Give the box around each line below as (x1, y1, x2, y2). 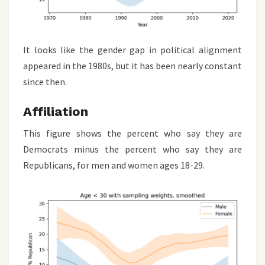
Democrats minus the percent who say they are (23, 143, 242, 155)
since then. (23, 75, 67, 88)
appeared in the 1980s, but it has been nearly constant (23, 59, 242, 72)
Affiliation (23, 104, 88, 119)
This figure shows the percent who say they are (23, 127, 242, 139)
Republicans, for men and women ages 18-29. (23, 159, 205, 171)
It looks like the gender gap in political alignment (23, 43, 242, 56)
